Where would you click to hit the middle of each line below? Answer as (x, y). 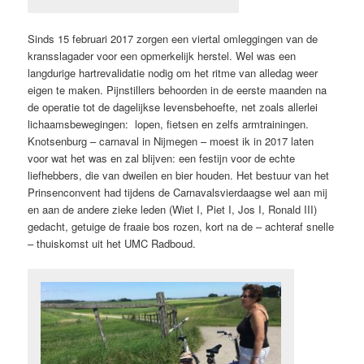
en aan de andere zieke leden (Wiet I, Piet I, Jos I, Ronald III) (173, 209)
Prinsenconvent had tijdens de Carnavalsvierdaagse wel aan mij (178, 192)
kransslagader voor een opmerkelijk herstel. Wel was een (162, 55)
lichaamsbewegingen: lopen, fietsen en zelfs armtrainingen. (169, 123)
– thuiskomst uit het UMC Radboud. (112, 243)
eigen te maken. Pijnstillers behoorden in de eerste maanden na (178, 89)
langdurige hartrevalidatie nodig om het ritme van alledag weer (173, 72)
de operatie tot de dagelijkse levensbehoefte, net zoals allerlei (173, 106)
